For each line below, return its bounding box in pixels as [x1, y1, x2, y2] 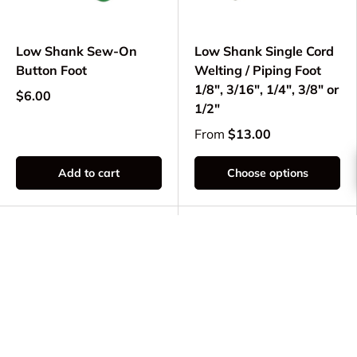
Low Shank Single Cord [194, 43, 334, 60]
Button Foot [16, 62, 87, 79]
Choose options [226, 166, 308, 181]
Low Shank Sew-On [16, 43, 137, 60]
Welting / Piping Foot [194, 62, 321, 79]
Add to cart [58, 166, 120, 181]
